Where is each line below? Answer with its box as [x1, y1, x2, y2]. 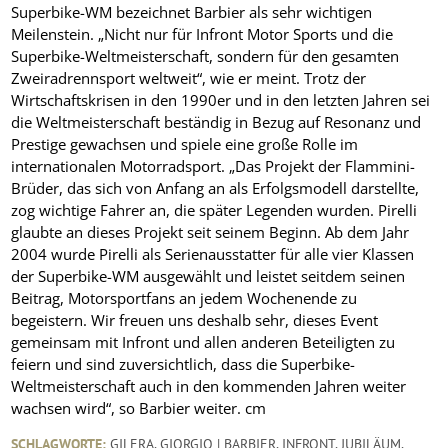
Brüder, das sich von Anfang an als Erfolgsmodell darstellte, [11, 178, 420, 199]
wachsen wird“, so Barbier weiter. [11, 398, 246, 419]
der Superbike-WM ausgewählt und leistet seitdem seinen [11, 266, 406, 287]
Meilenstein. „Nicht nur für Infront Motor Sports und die [11, 24, 394, 45]
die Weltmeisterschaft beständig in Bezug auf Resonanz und [11, 112, 422, 133]
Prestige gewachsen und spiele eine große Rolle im [11, 134, 359, 155]
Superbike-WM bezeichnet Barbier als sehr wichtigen [11, 2, 373, 23]
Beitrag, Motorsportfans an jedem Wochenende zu [11, 288, 358, 309]
